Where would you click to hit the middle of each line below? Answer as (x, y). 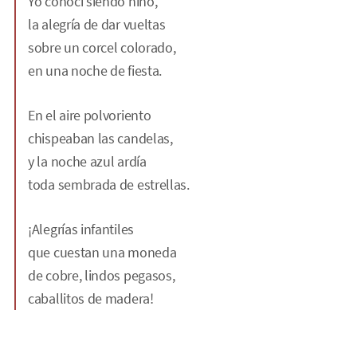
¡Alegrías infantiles (81, 229)
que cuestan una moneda (102, 252)
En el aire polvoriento (90, 115)
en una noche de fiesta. (95, 70)
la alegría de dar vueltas (97, 24)
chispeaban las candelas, (100, 138)
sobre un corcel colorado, (102, 47)
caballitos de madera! (91, 298)
